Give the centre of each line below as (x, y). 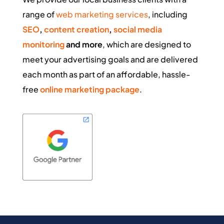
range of (39, 14)
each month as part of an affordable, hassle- (106, 74)
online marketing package (89, 89)
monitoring (43, 44)
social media (137, 29)
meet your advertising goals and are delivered (110, 59)
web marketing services (102, 14)
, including (167, 14)
